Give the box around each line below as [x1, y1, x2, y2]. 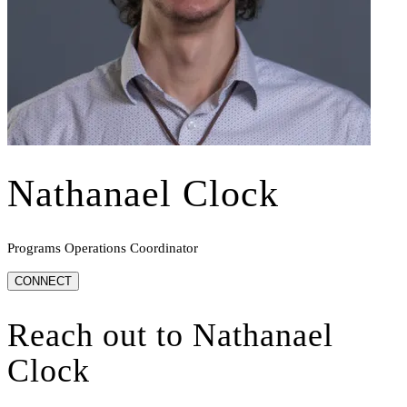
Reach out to [7, 317, 193, 354]
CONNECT [15, 274, 72, 289]
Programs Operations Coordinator [7, 241, 198, 256]
